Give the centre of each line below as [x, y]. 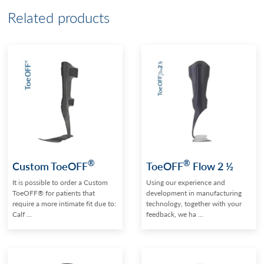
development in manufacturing [194, 193]
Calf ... [22, 214]
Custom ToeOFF [50, 166]
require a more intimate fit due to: [65, 203]
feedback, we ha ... [175, 214]
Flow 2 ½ [212, 166]
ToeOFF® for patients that [54, 193]
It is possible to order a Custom [60, 182]
